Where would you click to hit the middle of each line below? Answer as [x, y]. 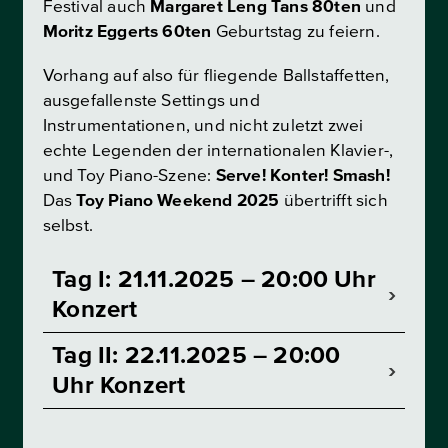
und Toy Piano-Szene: [129, 176]
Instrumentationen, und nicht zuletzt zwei [203, 126]
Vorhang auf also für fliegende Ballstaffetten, [216, 76]
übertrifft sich [333, 201]
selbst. [67, 226]
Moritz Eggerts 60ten [127, 32]
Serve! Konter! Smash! [302, 176]
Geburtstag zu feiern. [295, 32]
